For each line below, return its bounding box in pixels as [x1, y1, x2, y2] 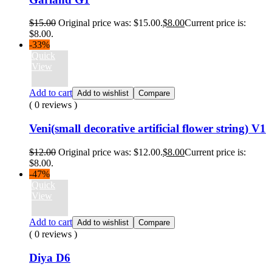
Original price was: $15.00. [58, 18, 163, 29]
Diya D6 [29, 251, 70, 264]
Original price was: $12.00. [58, 146, 163, 157]
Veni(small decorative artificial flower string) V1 [29, 122, 266, 135]
